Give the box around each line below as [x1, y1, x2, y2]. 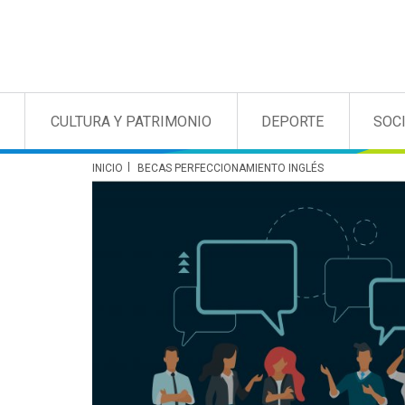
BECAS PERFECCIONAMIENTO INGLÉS [137, 162, 324, 174]
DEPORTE [260, 113, 324, 130]
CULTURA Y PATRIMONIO [50, 113, 212, 130]
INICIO [92, 162, 123, 174]
